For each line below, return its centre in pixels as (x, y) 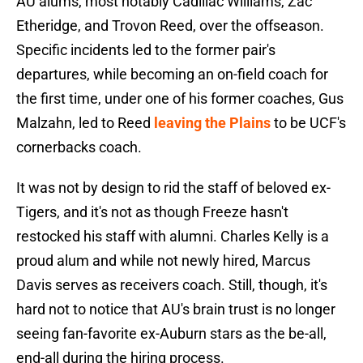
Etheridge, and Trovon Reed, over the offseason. (170, 26)
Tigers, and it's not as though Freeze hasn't (152, 212)
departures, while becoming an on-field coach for (172, 75)
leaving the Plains (212, 123)
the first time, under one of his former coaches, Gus (180, 99)
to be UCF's (308, 123)
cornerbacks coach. (79, 147)
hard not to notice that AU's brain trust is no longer (176, 310)
